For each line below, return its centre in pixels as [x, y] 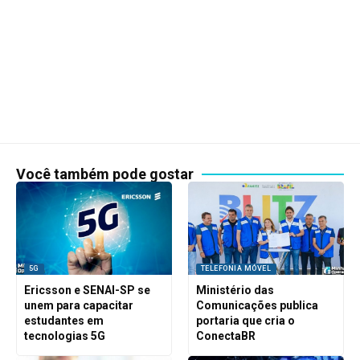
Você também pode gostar [105, 174]
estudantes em [63, 321]
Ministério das [235, 290]
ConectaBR [225, 336]
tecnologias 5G [64, 336]
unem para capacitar [78, 306]
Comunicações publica [257, 306]
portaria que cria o [245, 321]
